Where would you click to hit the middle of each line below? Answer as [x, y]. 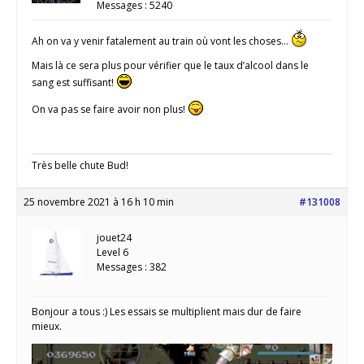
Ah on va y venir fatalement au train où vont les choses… [161, 41]
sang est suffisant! [74, 82]
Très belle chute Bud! [80, 165]
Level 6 [113, 252]
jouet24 [114, 237]
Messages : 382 [132, 266]
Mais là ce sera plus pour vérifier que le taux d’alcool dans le [170, 65]
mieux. [47, 326]
